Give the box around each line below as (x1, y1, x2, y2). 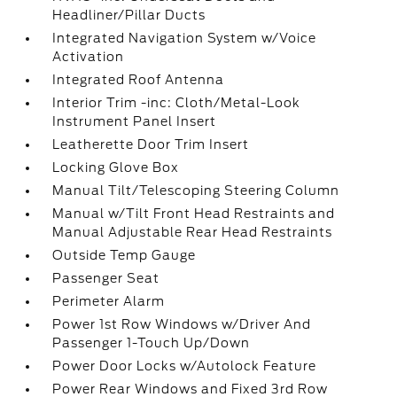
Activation (52, 50, 125, 65)
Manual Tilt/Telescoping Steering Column (52, 183, 340, 198)
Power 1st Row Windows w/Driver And (52, 317, 312, 332)
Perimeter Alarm (52, 294, 166, 309)
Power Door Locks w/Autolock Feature (52, 359, 317, 374)
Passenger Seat (52, 271, 160, 286)
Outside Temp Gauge (52, 248, 197, 263)
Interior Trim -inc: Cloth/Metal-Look (52, 96, 301, 111)
